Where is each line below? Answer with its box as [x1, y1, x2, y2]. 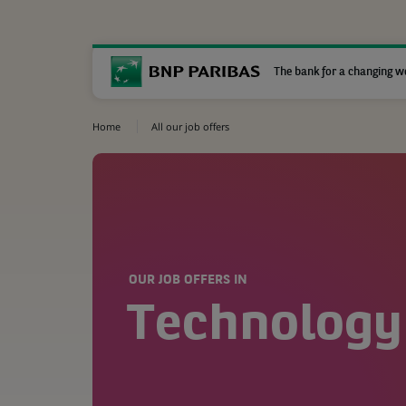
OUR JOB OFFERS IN [129, 274, 247, 287]
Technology [126, 302, 402, 352]
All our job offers [151, 120, 229, 133]
